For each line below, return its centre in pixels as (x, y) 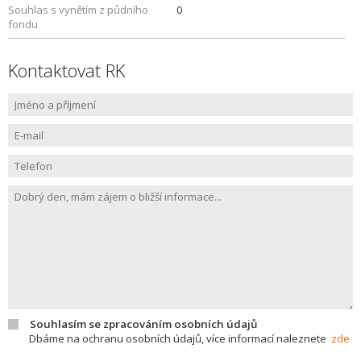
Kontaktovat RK (66, 70)
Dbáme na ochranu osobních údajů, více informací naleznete (180, 338)
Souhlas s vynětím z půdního (78, 10)
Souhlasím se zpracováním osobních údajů (143, 324)
